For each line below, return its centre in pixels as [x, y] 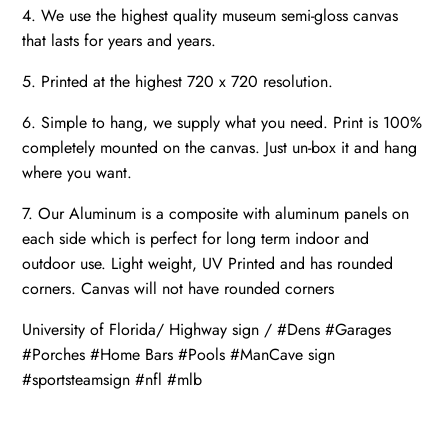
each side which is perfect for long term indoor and [196, 238]
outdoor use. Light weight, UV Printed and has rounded [208, 263]
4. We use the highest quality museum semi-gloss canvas [210, 15]
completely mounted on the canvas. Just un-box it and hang [220, 147]
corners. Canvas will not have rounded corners [178, 288]
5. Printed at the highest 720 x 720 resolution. [178, 81]
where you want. [77, 172]
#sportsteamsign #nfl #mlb [112, 379]
